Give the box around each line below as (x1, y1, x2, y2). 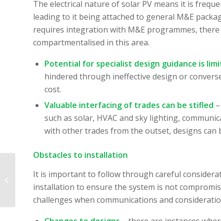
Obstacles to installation (33, 149, 128, 160)
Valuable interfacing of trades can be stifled (44, 99, 216, 110)
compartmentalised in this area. (33, 37, 149, 48)
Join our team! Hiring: (17, 170, 78, 179)
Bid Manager (17, 180, 55, 189)
